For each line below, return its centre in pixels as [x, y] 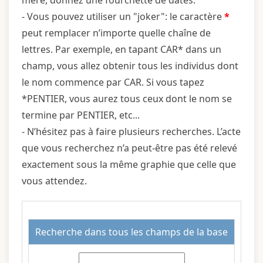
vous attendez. [54, 181]
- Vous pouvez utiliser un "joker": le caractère [122, 16]
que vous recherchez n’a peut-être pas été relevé [129, 148]
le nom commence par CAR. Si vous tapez [113, 82]
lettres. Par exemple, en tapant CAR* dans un [122, 49]
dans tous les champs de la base [156, 232]
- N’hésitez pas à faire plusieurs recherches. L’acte [131, 131]
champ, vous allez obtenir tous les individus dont [130, 65]
